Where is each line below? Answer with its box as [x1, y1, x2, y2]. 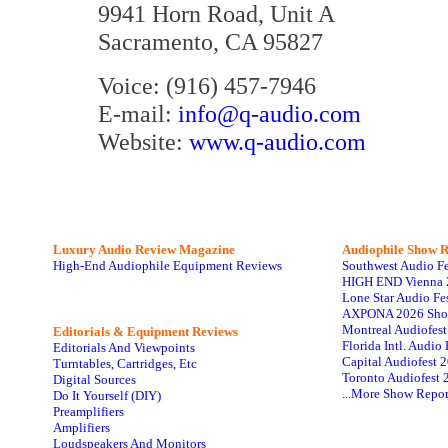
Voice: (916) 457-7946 [98, 72, 316, 99]
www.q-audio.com [189, 128, 366, 155]
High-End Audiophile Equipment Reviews [53, 258, 282, 273]
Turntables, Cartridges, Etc [53, 356, 197, 371]
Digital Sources [53, 372, 136, 387]
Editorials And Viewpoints [53, 340, 195, 355]
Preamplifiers [53, 404, 124, 419]
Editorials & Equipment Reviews [53, 324, 238, 339]
